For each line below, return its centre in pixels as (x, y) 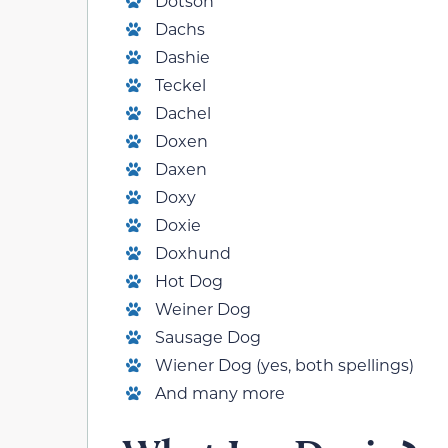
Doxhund (193, 253)
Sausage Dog (208, 337)
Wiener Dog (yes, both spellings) (284, 365)
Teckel (180, 85)
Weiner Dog (203, 309)
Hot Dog (189, 281)
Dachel (183, 113)
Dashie (182, 57)
